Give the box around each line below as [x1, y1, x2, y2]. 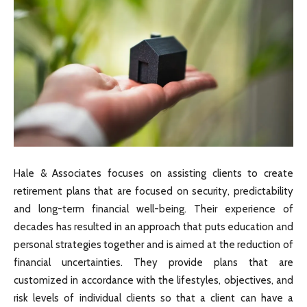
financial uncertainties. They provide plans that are [14, 256, 293, 269]
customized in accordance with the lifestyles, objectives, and [14, 273, 293, 286]
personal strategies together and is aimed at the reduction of [14, 238, 293, 251]
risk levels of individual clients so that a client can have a [14, 291, 293, 304]
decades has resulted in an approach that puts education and [14, 220, 293, 233]
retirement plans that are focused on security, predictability [14, 184, 293, 197]
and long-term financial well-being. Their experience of [14, 202, 293, 215]
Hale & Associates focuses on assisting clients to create [14, 167, 293, 180]
